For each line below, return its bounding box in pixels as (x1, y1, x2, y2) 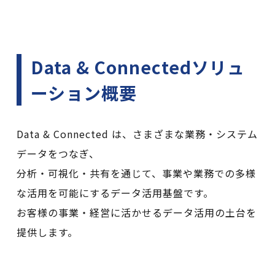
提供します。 (16, 225, 78, 239)
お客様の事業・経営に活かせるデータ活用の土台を (16, 205, 257, 220)
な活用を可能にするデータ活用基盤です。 (16, 185, 214, 200)
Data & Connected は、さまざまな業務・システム (16, 126, 258, 141)
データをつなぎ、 (16, 146, 99, 161)
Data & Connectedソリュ (30, 55, 245, 79)
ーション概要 (30, 80, 137, 105)
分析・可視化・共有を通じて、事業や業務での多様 (16, 166, 256, 180)
